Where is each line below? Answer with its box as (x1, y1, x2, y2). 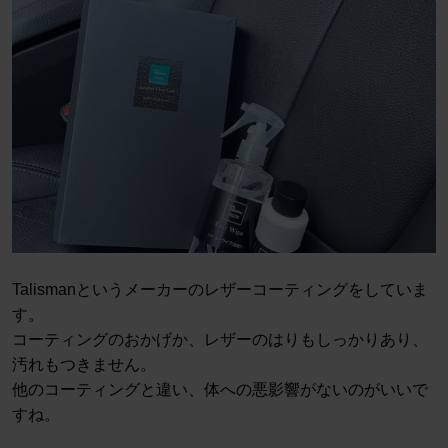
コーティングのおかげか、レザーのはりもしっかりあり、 (12, 331, 428, 349)
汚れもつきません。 (12, 356, 156, 374)
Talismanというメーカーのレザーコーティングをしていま (12, 281, 428, 299)
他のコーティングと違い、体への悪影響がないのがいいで (12, 381, 428, 399)
